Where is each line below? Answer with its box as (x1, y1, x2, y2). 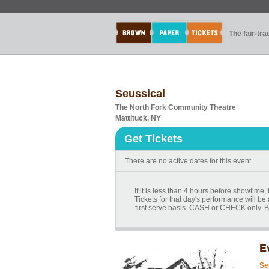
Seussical (115, 88, 165, 100)
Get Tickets (124, 133, 183, 145)
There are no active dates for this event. (125, 157, 253, 165)
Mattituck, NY (115, 114, 161, 122)
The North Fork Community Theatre (115, 103, 236, 112)
